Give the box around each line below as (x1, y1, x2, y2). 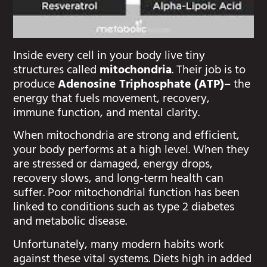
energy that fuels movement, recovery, (13, 88, 210, 111)
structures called (13, 60, 100, 82)
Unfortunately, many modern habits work (13, 234, 225, 257)
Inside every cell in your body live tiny (13, 45, 206, 68)
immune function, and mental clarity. (13, 103, 200, 125)
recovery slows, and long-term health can (13, 169, 224, 191)
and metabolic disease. (13, 212, 128, 234)
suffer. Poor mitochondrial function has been (13, 183, 240, 206)
